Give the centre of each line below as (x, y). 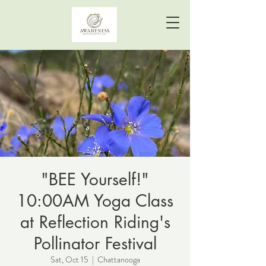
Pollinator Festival (95, 243)
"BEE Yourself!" (95, 179)
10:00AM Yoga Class (95, 201)
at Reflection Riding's (95, 222)
